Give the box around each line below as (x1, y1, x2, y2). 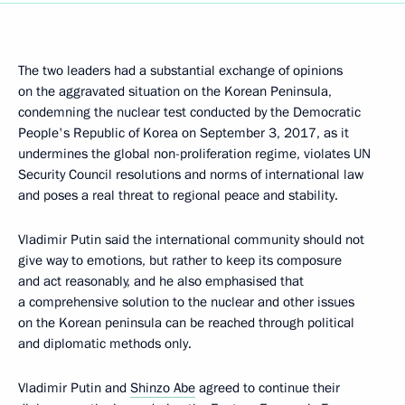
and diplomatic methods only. (18, 334, 192, 353)
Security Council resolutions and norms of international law (18, 165, 363, 184)
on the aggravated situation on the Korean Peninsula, (18, 82, 332, 100)
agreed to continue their (195, 379, 340, 397)
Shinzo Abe (130, 379, 195, 397)
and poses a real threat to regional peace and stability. (18, 186, 338, 204)
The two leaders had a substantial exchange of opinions (18, 61, 343, 80)
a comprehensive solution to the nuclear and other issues (18, 293, 354, 311)
